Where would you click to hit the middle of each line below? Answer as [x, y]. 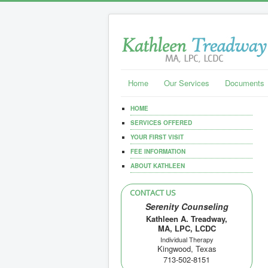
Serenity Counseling [187, 206]
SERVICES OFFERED [161, 123]
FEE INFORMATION [158, 151]
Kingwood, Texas [187, 249]
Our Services [187, 83]
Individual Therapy [187, 239]
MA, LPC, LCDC [187, 228]
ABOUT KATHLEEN [158, 166]
